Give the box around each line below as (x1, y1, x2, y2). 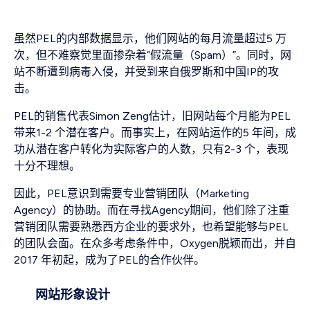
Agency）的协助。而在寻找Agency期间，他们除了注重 (14, 203, 289, 217)
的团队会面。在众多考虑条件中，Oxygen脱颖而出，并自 (14, 237, 296, 250)
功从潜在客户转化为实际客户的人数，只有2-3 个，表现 (14, 143, 289, 156)
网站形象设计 (35, 287, 110, 303)
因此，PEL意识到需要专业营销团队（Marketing (14, 187, 249, 201)
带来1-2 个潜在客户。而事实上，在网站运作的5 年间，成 (14, 126, 296, 140)
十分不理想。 (14, 159, 80, 173)
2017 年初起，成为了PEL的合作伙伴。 (14, 253, 205, 267)
